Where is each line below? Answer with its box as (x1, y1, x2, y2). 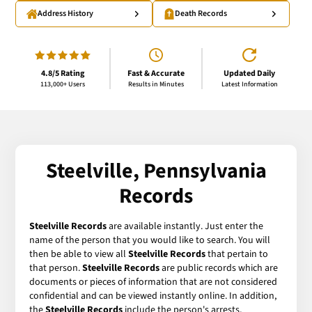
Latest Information (221, 79, 278, 89)
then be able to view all (29, 247, 129, 261)
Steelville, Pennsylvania (45, 155, 267, 186)
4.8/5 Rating (40, 67, 84, 79)
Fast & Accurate (127, 67, 185, 79)
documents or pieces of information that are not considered (29, 274, 278, 289)
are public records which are (159, 260, 279, 275)
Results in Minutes (128, 79, 184, 89)
